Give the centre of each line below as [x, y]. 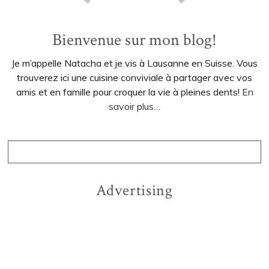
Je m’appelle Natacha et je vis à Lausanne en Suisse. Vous [134, 63]
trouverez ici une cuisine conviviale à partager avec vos [134, 78]
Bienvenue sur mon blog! [134, 40]
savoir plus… [134, 107]
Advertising [134, 191]
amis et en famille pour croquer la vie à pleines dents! [129, 92]
